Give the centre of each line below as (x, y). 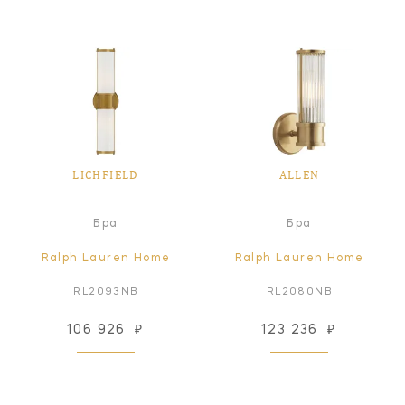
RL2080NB (299, 292)
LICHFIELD (106, 174)
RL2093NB (106, 292)
